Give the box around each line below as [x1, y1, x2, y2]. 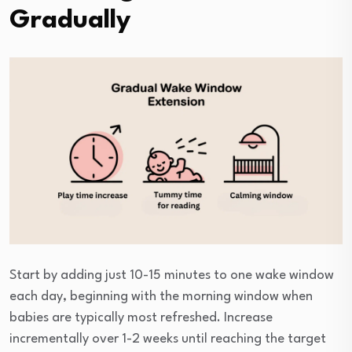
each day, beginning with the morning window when [9, 290, 313, 304]
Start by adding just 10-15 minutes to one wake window [9, 269, 334, 283]
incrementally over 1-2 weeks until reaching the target [9, 332, 326, 346]
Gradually [9, 7, 131, 34]
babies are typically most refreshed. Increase [9, 311, 273, 325]
